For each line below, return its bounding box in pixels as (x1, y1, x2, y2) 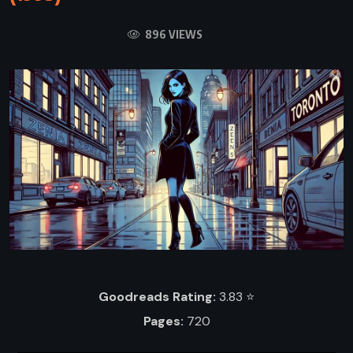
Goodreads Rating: (98, 288, 216, 305)
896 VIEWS (142, 27, 203, 41)
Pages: (143, 313, 184, 330)
